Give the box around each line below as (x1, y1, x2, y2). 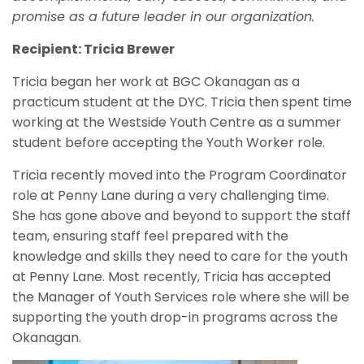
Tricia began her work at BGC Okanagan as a (12, 71, 300, 91)
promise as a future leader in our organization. (12, 6, 314, 26)
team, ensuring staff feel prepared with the (12, 226, 288, 245)
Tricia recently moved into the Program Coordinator (12, 165, 347, 184)
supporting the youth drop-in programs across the (12, 307, 338, 327)
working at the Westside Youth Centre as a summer (12, 112, 341, 132)
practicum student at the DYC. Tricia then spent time (12, 92, 352, 111)
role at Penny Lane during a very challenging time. (12, 185, 329, 205)
